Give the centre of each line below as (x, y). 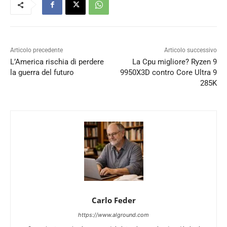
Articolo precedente (36, 50)
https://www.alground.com (113, 215)
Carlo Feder (113, 200)
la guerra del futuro (42, 73)
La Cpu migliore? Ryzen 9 (174, 62)
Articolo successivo (190, 50)
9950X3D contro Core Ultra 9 (168, 73)
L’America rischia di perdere (57, 62)
